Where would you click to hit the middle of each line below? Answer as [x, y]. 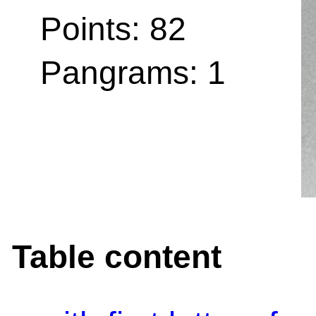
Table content [117, 256]
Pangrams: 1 [133, 72]
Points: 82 [113, 29]
